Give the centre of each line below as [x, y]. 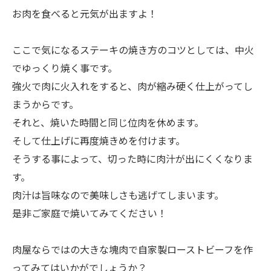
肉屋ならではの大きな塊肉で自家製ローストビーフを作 [132, 250]
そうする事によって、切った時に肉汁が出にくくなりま [132, 159]
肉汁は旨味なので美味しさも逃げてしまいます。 [118, 195]
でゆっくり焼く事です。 [65, 68]
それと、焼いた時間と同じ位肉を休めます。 [108, 122]
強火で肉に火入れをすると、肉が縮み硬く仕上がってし [132, 86]
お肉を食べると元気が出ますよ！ [85, 14]
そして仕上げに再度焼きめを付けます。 [99, 141]
